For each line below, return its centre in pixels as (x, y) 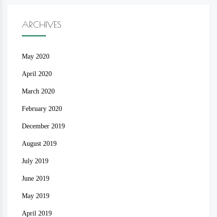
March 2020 (38, 91)
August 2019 (39, 143)
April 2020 (37, 74)
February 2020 (42, 108)
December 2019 (43, 126)
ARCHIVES (42, 24)
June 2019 (36, 178)
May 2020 (36, 56)
